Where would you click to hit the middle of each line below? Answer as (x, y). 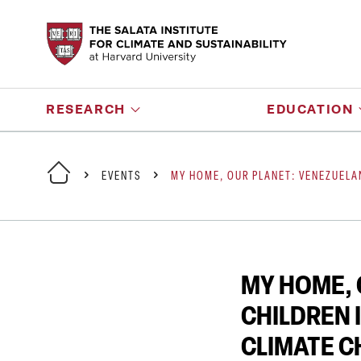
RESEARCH (86, 109)
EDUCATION (310, 109)
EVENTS (121, 176)
